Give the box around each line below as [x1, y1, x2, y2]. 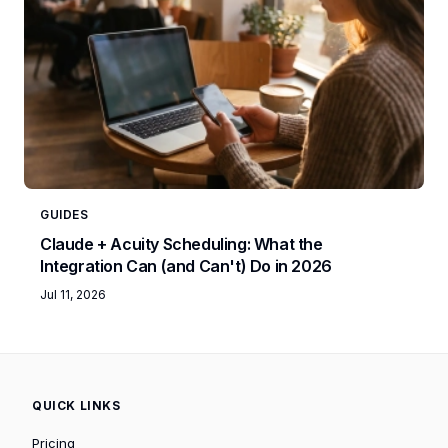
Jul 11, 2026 [40, 286, 106, 302]
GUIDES [40, 206, 89, 222]
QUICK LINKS [32, 397, 121, 413]
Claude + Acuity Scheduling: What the [40, 233, 323, 254]
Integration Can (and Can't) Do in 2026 [40, 255, 332, 276]
